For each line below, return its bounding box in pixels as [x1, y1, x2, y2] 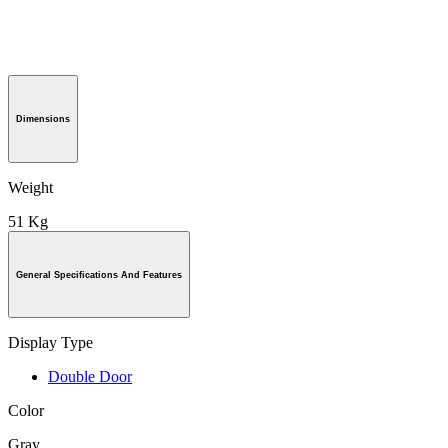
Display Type [8, 334, 93, 352]
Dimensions [16, 113, 70, 124]
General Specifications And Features [16, 269, 182, 280]
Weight [8, 178, 53, 196]
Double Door [48, 368, 132, 386]
